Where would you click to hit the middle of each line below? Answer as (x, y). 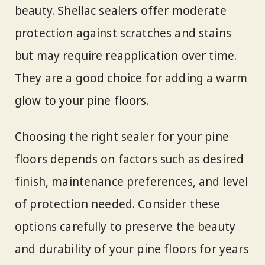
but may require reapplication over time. (126, 55)
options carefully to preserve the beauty (125, 226)
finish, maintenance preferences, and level (132, 181)
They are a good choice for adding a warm (131, 78)
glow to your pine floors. (82, 100)
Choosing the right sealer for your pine (122, 136)
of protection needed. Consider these (118, 204)
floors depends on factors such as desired (130, 159)
